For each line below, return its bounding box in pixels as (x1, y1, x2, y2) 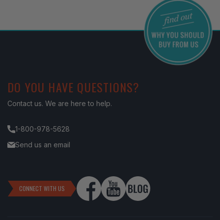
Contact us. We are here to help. (7, 99, 112, 108)
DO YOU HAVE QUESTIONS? (7, 78, 140, 96)
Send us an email (15, 140, 70, 149)
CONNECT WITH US (19, 184, 65, 192)
